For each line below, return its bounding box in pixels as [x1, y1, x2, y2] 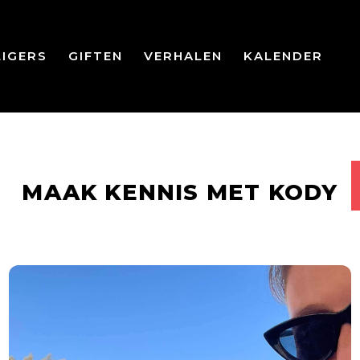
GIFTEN [67, 48, 123, 63]
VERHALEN [143, 48, 223, 63]
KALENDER [243, 48, 323, 63]
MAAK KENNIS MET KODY [22, 179, 338, 207]
